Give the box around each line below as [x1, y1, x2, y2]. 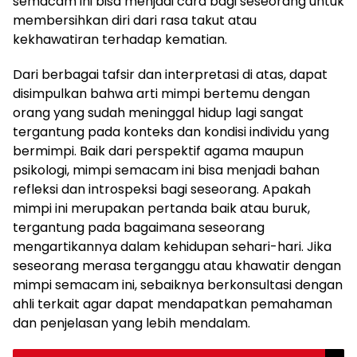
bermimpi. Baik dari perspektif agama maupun [13, 142, 304, 160]
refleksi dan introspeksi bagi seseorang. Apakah [13, 180, 311, 198]
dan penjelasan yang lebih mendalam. [13, 314, 250, 332]
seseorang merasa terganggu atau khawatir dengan [13, 257, 341, 275]
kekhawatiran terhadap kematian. [13, 30, 227, 49]
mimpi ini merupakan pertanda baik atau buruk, [13, 199, 310, 218]
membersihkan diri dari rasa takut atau [13, 11, 257, 29]
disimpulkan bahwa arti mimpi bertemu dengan [13, 84, 310, 103]
